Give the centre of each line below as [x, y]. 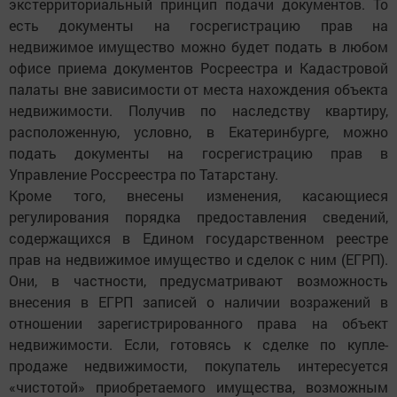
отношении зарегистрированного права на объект [198, 323]
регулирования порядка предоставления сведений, [198, 217]
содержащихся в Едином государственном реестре [198, 238]
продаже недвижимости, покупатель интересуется [198, 366]
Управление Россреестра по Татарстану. [144, 175]
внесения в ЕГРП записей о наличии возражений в [198, 302]
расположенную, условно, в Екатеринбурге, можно [198, 132]
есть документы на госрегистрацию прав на [198, 26]
